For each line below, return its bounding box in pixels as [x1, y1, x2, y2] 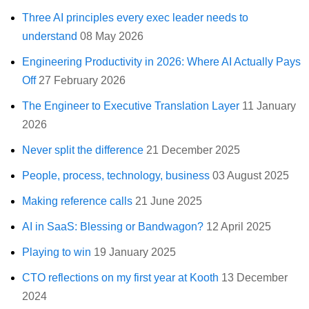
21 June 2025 [135, 195, 202, 207]
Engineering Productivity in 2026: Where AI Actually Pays [22, 55, 301, 68]
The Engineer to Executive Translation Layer [22, 99, 239, 112]
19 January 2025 [94, 246, 176, 258]
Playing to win [22, 246, 91, 258]
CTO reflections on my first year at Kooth [22, 271, 219, 283]
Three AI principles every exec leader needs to [22, 11, 248, 23]
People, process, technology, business [22, 169, 210, 181]
